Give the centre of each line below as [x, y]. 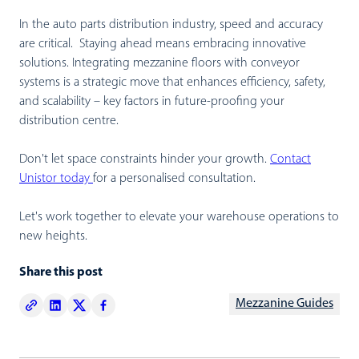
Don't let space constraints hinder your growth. [145, 159]
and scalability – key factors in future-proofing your [152, 101]
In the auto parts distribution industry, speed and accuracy [171, 24]
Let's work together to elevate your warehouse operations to [179, 217]
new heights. [53, 236]
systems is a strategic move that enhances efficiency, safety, [172, 82]
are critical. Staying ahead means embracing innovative [163, 44]
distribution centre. [69, 121]
